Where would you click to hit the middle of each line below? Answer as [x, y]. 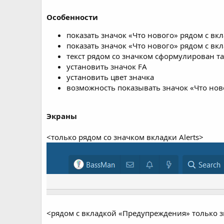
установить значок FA [107, 67]
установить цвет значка [110, 77]
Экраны [62, 116]
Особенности [72, 17]
